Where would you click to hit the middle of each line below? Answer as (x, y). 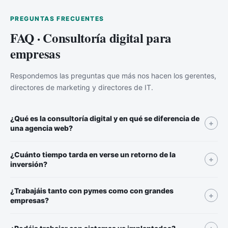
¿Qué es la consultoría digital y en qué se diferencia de (105, 118)
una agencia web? (41, 128)
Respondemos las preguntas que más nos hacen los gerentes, (113, 75)
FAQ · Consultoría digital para (91, 38)
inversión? (29, 164)
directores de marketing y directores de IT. (82, 87)
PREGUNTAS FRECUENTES (57, 18)
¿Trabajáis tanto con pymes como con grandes (92, 190)
